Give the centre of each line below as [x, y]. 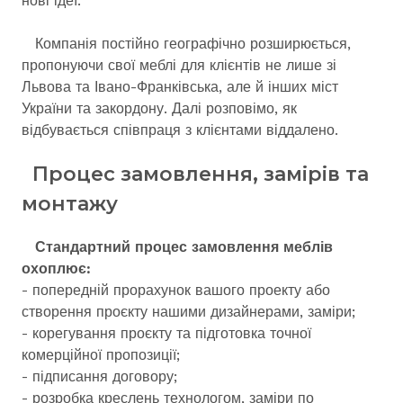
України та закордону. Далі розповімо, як [159, 108]
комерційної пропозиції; [101, 355]
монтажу [70, 204]
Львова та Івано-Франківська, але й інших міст [180, 87]
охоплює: [58, 269]
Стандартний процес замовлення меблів [184, 247]
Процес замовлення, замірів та [195, 174]
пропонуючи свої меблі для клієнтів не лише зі [179, 65]
